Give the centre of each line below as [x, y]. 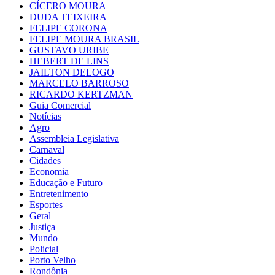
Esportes [46, 204]
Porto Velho [52, 260]
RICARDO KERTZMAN [81, 94]
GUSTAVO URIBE [69, 50]
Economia [49, 171]
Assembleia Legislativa [74, 138]
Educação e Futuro [66, 182]
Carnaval [47, 149]
